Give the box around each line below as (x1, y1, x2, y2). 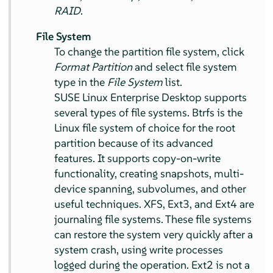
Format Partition (54, 59, 133, 74)
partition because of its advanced (54, 135, 214, 150)
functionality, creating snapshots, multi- (54, 166, 244, 180)
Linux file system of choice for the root (54, 120, 236, 135)
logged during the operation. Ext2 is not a (54, 257, 250, 272)
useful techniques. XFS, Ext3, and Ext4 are (54, 196, 255, 211)
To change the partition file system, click (54, 44, 245, 58)
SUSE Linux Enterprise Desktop (54, 90, 202, 104)
